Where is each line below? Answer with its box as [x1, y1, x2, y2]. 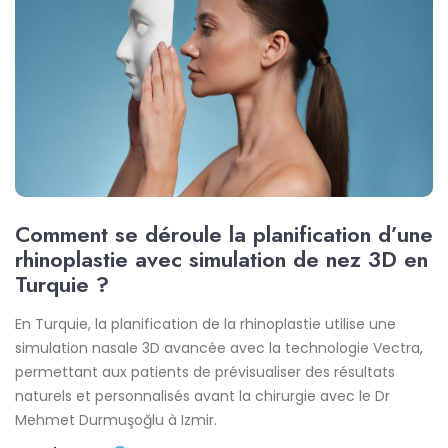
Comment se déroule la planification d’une [15, 217, 433, 250]
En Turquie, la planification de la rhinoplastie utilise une [15, 313, 396, 334]
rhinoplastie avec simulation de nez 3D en [15, 242, 428, 275]
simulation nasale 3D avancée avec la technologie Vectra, [15, 337, 423, 358]
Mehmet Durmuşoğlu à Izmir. [15, 409, 217, 430]
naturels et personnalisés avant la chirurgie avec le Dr [15, 385, 390, 406]
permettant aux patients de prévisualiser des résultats [15, 361, 395, 382]
